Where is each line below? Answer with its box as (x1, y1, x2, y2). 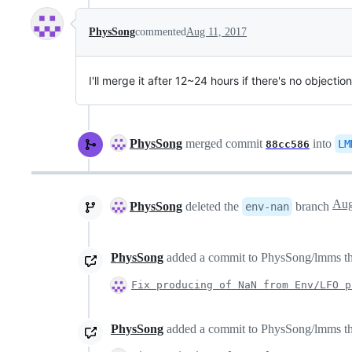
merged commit (182, 137, 266, 151)
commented (135, 26, 186, 38)
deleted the (182, 200, 242, 214)
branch (292, 200, 332, 214)
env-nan (245, 200, 289, 214)
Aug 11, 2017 (186, 26, 247, 38)
